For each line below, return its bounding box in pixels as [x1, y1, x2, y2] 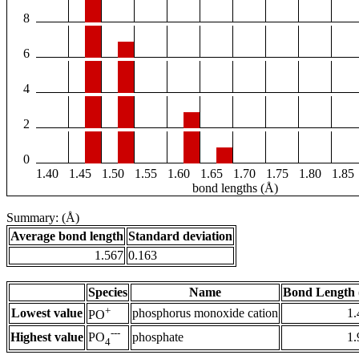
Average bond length [10, 229, 123, 244]
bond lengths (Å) [192, 181, 278, 196]
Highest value [10, 330, 83, 345]
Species [88, 285, 127, 300]
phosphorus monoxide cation [132, 306, 278, 321]
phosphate [132, 330, 184, 345]
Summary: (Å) [6, 211, 79, 225]
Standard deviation [128, 229, 232, 244]
